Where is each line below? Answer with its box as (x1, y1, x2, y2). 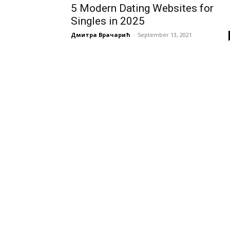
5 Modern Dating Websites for (71, 2, 214, 14)
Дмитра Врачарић (71, 31, 130, 39)
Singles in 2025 (71, 15, 145, 27)
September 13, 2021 (138, 31, 192, 39)
